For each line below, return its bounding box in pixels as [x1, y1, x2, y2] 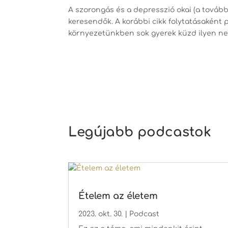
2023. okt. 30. [78, 210, 123, 218]
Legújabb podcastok [68, 125, 212, 140]
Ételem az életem [78, 190, 158, 201]
